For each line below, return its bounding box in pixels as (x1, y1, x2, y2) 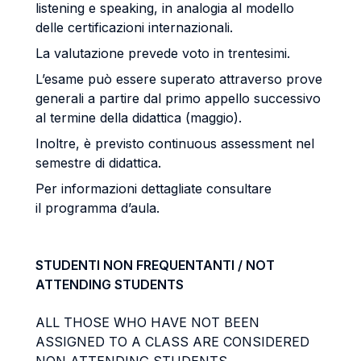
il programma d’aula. (35, 200, 160, 216)
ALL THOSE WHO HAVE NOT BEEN (35, 314, 259, 330)
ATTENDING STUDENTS (35, 276, 184, 293)
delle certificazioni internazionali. (35, 19, 233, 35)
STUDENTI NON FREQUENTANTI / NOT (35, 257, 275, 273)
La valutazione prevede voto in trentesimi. (35, 45, 290, 61)
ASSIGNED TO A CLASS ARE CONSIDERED (35, 334, 309, 350)
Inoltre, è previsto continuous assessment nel (35, 135, 314, 151)
